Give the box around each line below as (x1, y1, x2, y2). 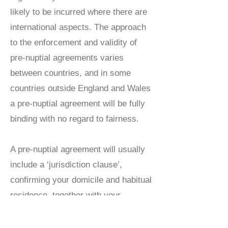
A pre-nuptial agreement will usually (10, 145, 145, 154)
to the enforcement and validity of (10, 38, 137, 47)
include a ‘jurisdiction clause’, (10, 160, 122, 169)
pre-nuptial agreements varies (10, 53, 124, 63)
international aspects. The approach (10, 22, 146, 32)
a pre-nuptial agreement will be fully (10, 99, 145, 108)
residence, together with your (10, 190, 121, 200)
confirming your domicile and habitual (10, 175, 152, 185)
